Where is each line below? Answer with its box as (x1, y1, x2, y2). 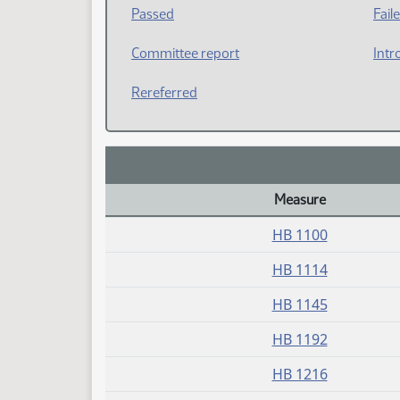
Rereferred (131, 84, 197, 101)
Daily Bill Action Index (104, 216, 231, 233)
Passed (131, 5, 174, 22)
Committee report (131, 45, 239, 62)
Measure (273, 191, 326, 208)
